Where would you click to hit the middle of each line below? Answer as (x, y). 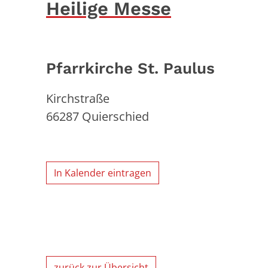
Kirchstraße (78, 98)
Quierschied (115, 116)
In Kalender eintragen (103, 173)
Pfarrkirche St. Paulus (130, 68)
